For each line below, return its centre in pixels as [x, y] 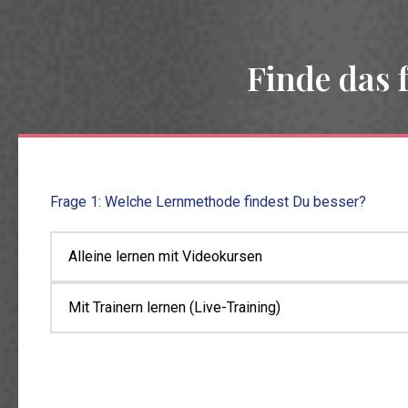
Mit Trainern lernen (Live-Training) [174, 308]
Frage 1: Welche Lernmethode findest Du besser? [208, 202]
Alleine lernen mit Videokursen [165, 257]
